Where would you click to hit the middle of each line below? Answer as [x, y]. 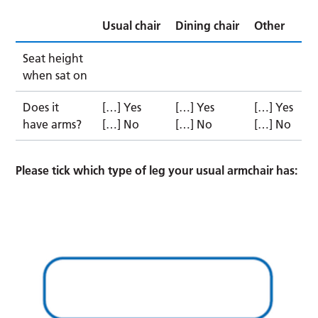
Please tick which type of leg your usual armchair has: [157, 170]
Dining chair [208, 25]
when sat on [55, 75]
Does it [41, 107]
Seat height [53, 58]
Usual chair [132, 25]
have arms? [53, 124]
